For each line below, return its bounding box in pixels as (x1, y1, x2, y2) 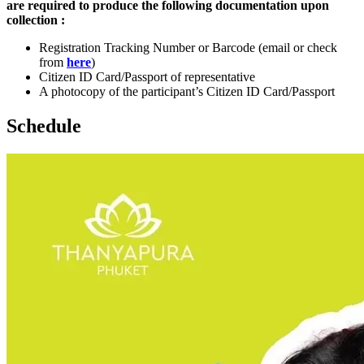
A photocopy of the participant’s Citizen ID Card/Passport (39, 84, 335, 98)
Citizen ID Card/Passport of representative (39, 69, 255, 84)
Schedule (6, 115, 81, 136)
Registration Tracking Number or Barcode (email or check (39, 40, 337, 54)
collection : (6, 12, 65, 27)
